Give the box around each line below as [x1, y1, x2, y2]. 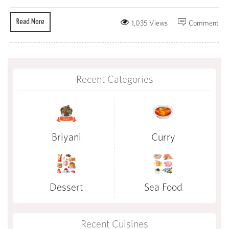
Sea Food [144, 181, 182, 193]
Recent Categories [76, 73, 153, 85]
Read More [16, 18, 44, 26]
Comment [189, 19, 219, 28]
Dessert [50, 181, 83, 193]
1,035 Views [131, 19, 168, 28]
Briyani [51, 131, 81, 143]
